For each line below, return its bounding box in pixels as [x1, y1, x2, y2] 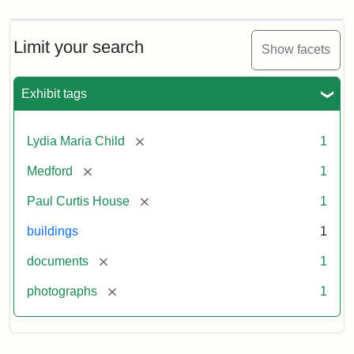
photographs [27, 284, 97, 298]
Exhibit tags [21, 86, 87, 100]
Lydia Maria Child [27, 134, 125, 148]
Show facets [262, 43, 330, 57]
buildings [27, 224, 78, 238]
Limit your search [13, 36, 144, 57]
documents [27, 254, 88, 268]
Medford [27, 164, 73, 178]
